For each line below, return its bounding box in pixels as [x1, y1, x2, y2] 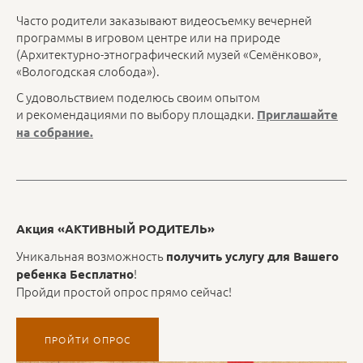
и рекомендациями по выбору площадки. [16, 105, 257, 123]
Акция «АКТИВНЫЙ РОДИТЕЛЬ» [16, 220, 215, 237]
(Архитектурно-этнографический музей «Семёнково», [16, 45, 322, 63]
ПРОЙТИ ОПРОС [45, 333, 131, 347]
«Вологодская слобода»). [16, 62, 160, 80]
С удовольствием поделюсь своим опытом [16, 88, 260, 106]
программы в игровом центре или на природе [16, 28, 280, 46]
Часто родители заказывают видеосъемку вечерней [16, 11, 312, 29]
